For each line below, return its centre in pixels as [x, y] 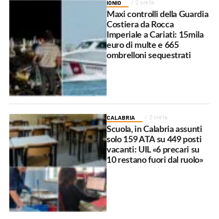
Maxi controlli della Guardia [158, 14]
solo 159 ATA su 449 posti [154, 140]
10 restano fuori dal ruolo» [155, 160]
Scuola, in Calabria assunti [154, 130]
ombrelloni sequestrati [149, 55]
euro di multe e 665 [143, 45]
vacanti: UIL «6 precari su [153, 150]
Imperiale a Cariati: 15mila [155, 35]
